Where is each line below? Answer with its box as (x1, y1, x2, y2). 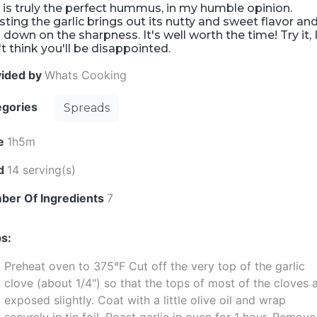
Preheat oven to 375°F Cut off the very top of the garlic (4, 259, 306, 273)
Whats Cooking (45, 68, 127, 82)
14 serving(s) (7, 163, 76, 177)
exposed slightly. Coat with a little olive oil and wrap (4, 293, 287, 307)
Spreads (64, 101, 110, 115)
